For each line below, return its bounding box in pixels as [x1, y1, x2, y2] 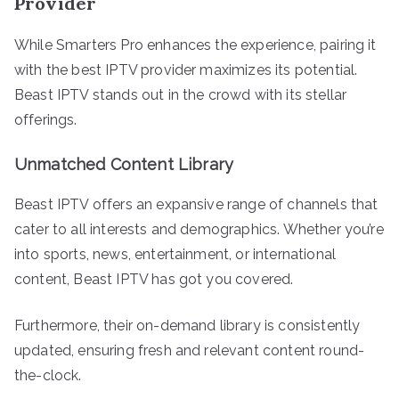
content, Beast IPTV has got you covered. [14, 270, 294, 288]
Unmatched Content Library [14, 154, 233, 174]
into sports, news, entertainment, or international [14, 245, 337, 263]
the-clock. [14, 366, 82, 384]
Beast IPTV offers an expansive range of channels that [14, 195, 379, 213]
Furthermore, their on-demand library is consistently [14, 316, 361, 334]
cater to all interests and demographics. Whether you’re [14, 220, 384, 238]
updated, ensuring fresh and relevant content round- [14, 341, 365, 359]
